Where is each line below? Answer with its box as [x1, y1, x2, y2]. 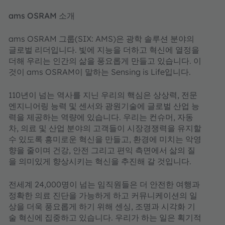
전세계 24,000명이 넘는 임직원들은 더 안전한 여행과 [9, 179, 200, 189]
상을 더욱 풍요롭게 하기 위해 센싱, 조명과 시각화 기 [9, 201, 195, 211]
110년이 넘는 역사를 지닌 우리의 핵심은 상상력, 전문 [9, 89, 197, 100]
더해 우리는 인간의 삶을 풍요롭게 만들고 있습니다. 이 [9, 55, 201, 66]
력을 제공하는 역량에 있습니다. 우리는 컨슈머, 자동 [9, 111, 193, 122]
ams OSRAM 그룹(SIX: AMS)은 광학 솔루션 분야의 [9, 33, 194, 44]
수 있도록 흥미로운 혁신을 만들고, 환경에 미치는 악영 [9, 134, 201, 144]
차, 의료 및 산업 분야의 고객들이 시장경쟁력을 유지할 [9, 123, 201, 133]
